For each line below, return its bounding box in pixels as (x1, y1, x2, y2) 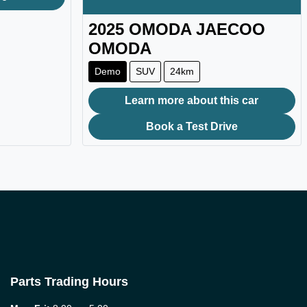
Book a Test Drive (145, 120, 238, 132)
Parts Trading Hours (10, 274, 128, 288)
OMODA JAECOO (128, 19, 265, 38)
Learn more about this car (125, 94, 259, 106)
